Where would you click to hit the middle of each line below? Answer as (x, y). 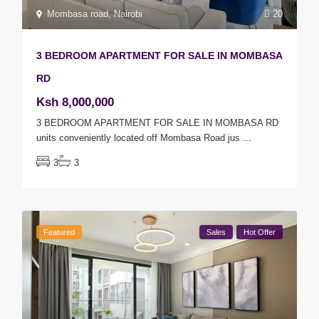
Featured (59, 232)
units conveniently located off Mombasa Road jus (140, 138)
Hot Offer (259, 232)
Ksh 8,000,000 (75, 103)
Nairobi (129, 14)
